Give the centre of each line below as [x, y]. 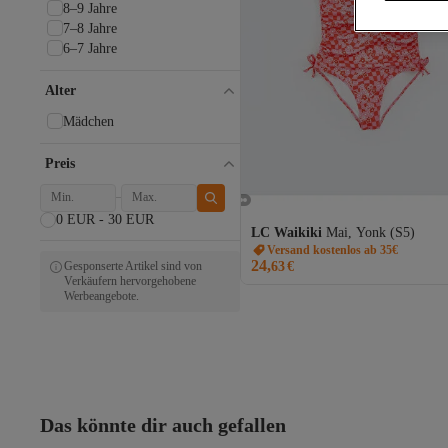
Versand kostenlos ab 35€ [332, 249]
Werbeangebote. [101, 295]
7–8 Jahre [90, 28]
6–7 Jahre [90, 48]
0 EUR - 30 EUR [105, 219]
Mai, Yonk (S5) [370, 232]
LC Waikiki [286, 232]
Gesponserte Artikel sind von [133, 265]
